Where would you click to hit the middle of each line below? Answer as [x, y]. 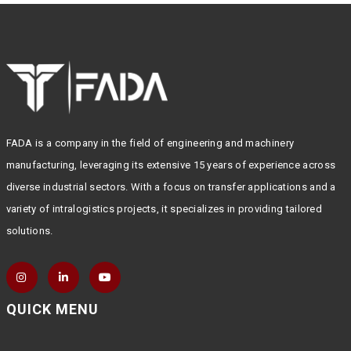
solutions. [29, 230]
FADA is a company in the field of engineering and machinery [150, 143]
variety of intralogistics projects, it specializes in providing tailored [164, 208]
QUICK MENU [52, 309]
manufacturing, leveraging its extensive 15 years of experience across [171, 165]
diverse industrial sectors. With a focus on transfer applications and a [171, 186]
